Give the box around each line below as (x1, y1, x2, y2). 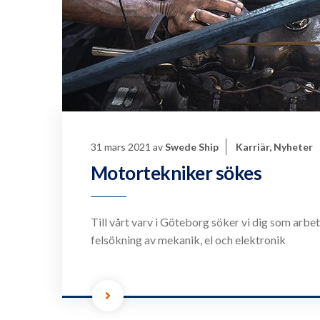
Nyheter (274, 141, 313, 154)
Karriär (236, 141, 269, 154)
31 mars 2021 (91, 141, 151, 154)
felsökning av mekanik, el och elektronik (91, 233, 286, 247)
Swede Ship (165, 141, 219, 154)
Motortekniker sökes (91, 161, 262, 185)
